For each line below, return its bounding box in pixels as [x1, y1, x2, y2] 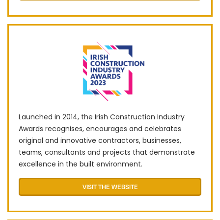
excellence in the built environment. [19, 159, 142, 169]
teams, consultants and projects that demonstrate [19, 147, 195, 158]
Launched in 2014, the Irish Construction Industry [19, 112, 185, 122]
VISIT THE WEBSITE [82, 183, 138, 191]
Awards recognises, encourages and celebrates [19, 124, 181, 134]
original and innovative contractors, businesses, [19, 136, 181, 146]
